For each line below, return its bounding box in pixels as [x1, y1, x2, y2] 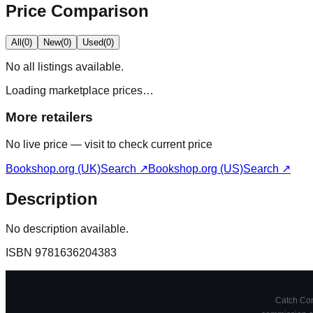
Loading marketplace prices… [6, 84, 154, 96]
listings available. [35, 60, 124, 73]
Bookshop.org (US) [148, 162, 243, 175]
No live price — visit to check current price [6, 138, 212, 150]
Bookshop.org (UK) [6, 162, 101, 175]
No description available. [6, 222, 129, 235]
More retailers [6, 110, 93, 125]
